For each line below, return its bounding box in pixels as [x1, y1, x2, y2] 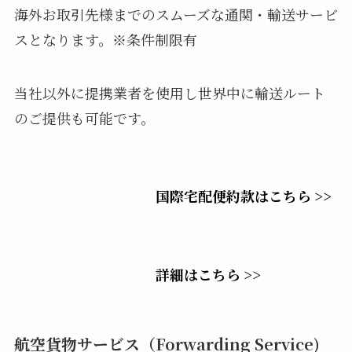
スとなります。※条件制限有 [13, 28, 197, 49]
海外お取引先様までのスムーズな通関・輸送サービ [13, 3, 338, 24]
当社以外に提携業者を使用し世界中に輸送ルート [13, 82, 325, 103]
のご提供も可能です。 [13, 107, 169, 128]
